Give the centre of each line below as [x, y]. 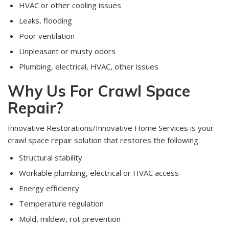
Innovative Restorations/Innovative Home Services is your [111, 128]
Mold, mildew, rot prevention [70, 219]
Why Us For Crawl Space [99, 91]
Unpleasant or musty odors [67, 51]
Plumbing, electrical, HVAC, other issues [89, 67]
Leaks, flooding [45, 21]
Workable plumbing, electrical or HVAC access [99, 173]
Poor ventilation [47, 36]
